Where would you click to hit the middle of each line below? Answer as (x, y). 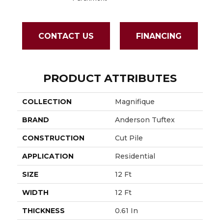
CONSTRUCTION (53, 138)
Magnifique (135, 102)
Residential (135, 156)
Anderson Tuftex (145, 120)
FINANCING (159, 36)
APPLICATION (48, 156)
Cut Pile (129, 138)
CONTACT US (66, 36)
